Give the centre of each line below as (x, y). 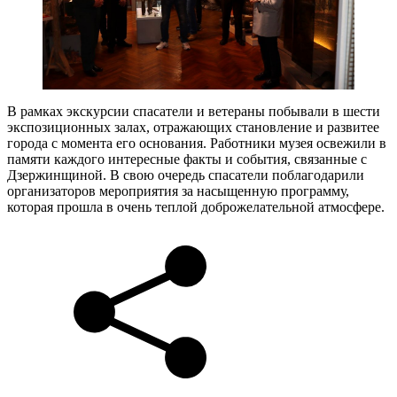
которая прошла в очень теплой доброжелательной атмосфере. (196, 207)
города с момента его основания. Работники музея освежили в (197, 144)
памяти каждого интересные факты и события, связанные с (187, 160)
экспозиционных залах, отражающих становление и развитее (193, 128)
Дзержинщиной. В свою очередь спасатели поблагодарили (186, 175)
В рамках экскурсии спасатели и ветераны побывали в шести (194, 112)
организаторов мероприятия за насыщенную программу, (178, 191)
